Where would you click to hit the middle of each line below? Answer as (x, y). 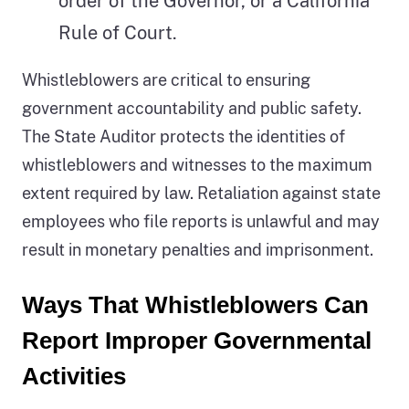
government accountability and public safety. (192, 109)
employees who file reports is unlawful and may (201, 222)
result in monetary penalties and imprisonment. (198, 250)
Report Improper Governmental (197, 341)
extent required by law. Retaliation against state (201, 194)
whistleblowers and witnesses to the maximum (197, 165)
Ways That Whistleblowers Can (195, 305)
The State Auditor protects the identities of (184, 137)
